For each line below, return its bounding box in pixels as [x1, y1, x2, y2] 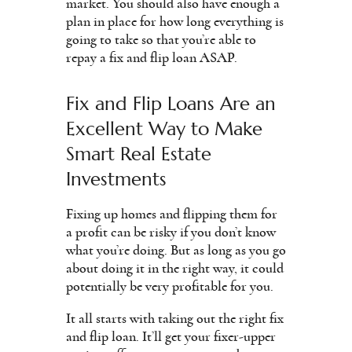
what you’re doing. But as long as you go [66, 243, 286, 258]
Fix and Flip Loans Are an [66, 91, 276, 115]
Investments [66, 167, 167, 191]
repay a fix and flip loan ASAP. [66, 50, 237, 65]
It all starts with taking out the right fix [66, 311, 284, 326]
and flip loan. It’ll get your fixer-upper [66, 329, 276, 344]
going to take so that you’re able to [66, 32, 256, 47]
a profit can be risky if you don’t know [66, 225, 276, 240]
